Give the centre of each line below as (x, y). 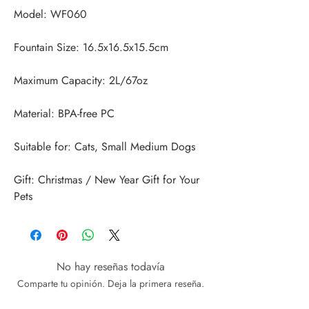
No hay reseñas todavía (110, 267)
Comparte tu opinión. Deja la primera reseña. (110, 284)
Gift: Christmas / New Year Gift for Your (107, 180)
